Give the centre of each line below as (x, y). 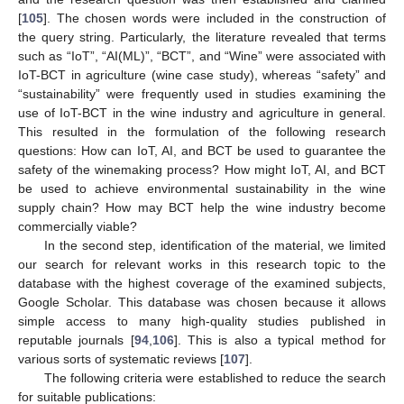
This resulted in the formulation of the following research (202, 131)
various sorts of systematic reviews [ (121, 358)
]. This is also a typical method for (280, 340)
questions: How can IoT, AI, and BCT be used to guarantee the (202, 150)
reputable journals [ (76, 340)
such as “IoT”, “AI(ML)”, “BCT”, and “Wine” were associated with (202, 55)
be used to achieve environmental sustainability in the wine (202, 188)
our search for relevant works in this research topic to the (202, 264)
